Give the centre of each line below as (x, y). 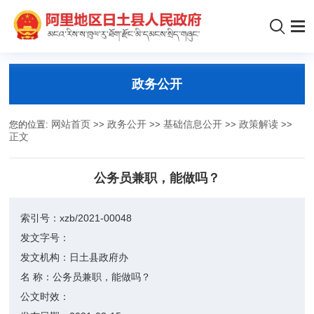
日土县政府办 (99, 257)
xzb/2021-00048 (96, 218)
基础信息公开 (193, 124)
